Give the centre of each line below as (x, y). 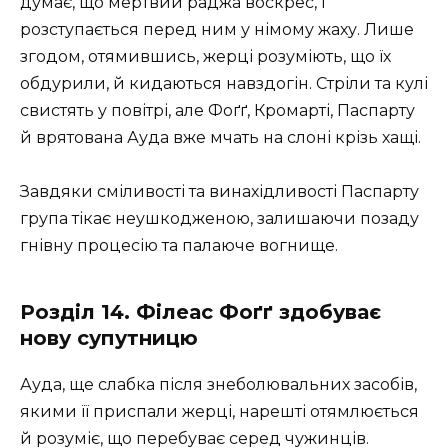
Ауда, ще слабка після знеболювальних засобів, (218, 385)
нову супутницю (109, 338)
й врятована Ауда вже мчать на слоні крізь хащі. (220, 138)
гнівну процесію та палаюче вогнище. (179, 246)
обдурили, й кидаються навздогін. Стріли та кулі (224, 84)
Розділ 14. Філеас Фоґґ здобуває (200, 312)
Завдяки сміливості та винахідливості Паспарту (219, 192)
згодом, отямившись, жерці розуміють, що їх (205, 57)
